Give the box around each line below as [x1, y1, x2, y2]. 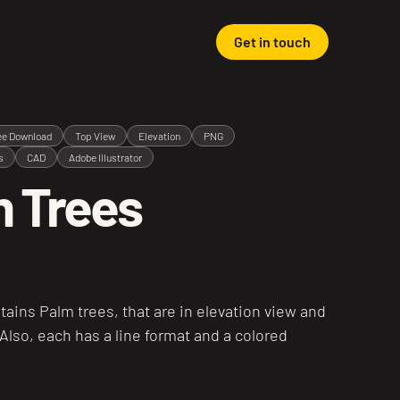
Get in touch [234, 33, 311, 50]
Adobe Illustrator [69, 151, 143, 163]
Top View [75, 129, 116, 142]
